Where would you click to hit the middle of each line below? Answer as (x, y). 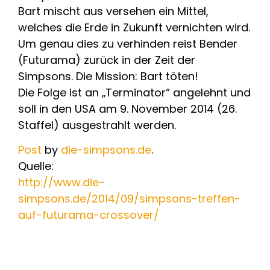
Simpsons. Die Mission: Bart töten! (108, 76)
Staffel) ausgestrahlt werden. (97, 125)
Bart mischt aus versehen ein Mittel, (113, 11)
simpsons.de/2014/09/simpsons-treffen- (129, 199)
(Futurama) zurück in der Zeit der (107, 60)
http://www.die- (61, 183)
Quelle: (36, 166)
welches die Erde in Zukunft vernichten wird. (134, 27)
